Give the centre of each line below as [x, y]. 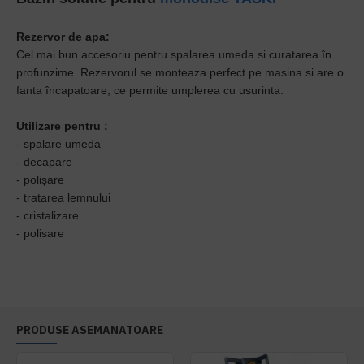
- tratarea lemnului [65, 197]
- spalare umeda [60, 144]
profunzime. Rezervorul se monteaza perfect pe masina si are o [180, 72]
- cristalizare [49, 215]
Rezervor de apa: [65, 37]
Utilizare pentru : [62, 126]
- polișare [42, 180]
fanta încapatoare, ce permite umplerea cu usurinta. [150, 90]
